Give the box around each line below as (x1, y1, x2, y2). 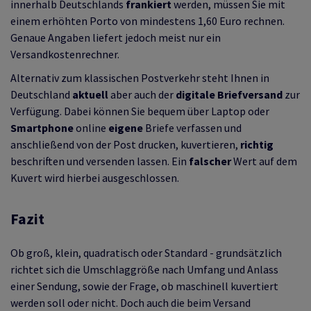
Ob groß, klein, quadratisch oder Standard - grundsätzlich (10, 246, 282, 260)
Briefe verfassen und (143, 121, 242, 135)
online (74, 121, 108, 135)
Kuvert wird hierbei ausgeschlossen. (10, 171, 179, 185)
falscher (189, 154, 231, 168)
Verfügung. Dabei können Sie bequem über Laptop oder (10, 104, 269, 118)
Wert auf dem (231, 154, 297, 168)
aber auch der (108, 87, 176, 101)
